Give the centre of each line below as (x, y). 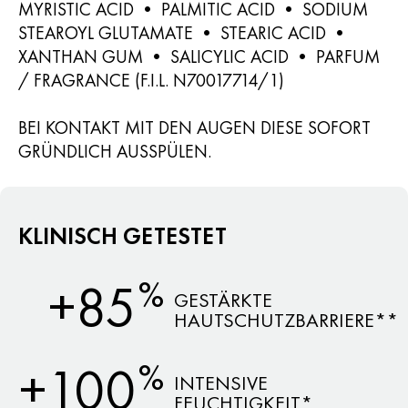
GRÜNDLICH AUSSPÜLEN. (115, 151)
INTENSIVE (221, 382)
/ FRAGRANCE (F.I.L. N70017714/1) (151, 80)
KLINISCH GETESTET (122, 235)
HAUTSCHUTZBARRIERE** (286, 320)
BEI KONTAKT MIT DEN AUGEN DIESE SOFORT (194, 127)
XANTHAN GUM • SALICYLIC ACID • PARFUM (199, 56)
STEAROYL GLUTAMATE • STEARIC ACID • (184, 32)
